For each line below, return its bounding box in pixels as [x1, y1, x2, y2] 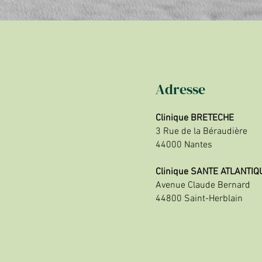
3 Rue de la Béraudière [156, 126, 247, 137]
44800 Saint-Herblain [156, 193, 243, 205]
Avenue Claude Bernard [156, 180, 250, 191]
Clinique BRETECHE [156, 112, 234, 124]
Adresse [156, 80, 205, 99]
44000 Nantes [156, 139, 212, 151]
